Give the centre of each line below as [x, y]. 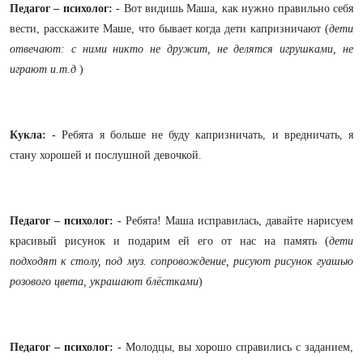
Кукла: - [33, 135]
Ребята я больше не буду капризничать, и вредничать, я [205, 135]
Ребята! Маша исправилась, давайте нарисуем [239, 221]
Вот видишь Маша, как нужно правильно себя [239, 9]
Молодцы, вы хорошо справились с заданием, [237, 347]
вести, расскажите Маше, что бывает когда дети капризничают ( [169, 29]
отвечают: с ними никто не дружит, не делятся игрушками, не [181, 49]
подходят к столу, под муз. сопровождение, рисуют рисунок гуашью [181, 261]
